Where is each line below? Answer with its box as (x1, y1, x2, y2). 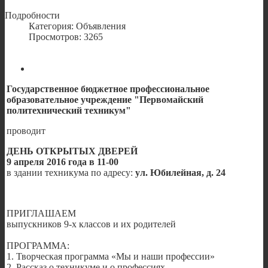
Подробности (5, 10, 60, 20)
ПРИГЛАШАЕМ (7, 208, 76, 218)
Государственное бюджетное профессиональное (7, 83, 209, 94)
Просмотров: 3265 (29, 31, 103, 42)
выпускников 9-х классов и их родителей (7, 218, 176, 229)
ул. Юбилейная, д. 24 (135, 167, 226, 178)
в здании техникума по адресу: (7, 167, 135, 178)
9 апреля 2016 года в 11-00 (7, 156, 118, 167)
